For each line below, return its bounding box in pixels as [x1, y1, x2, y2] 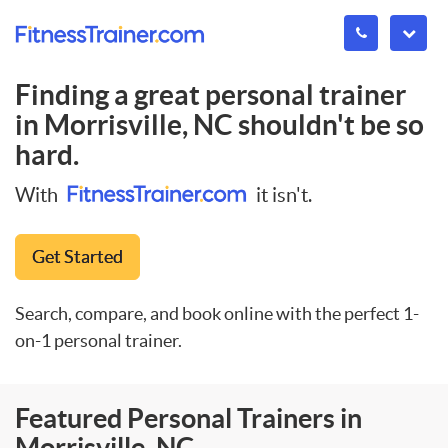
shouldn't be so [233, 109, 424, 141]
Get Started [32, 245, 123, 267]
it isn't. [252, 183, 312, 206]
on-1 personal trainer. [15, 329, 182, 351]
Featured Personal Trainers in [15, 402, 362, 433]
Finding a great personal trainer [15, 79, 406, 111]
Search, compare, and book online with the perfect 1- [15, 302, 419, 324]
